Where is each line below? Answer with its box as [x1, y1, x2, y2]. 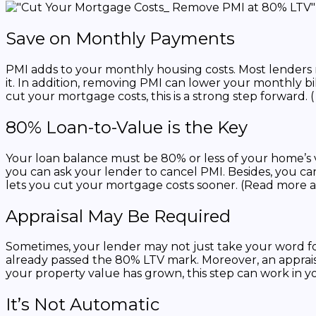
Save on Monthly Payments [6, 28, 235, 49]
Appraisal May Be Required [6, 205, 231, 226]
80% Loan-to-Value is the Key [6, 116, 248, 138]
